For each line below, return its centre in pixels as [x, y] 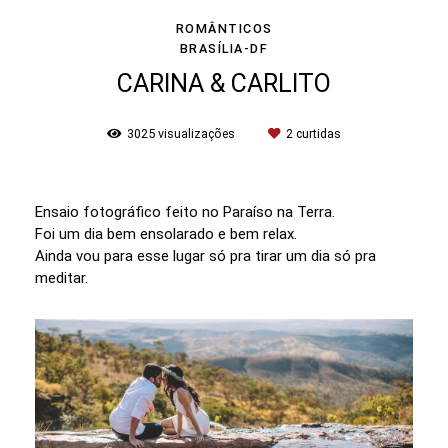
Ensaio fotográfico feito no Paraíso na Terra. [185, 212]
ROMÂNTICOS [224, 29]
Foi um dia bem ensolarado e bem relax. [168, 234]
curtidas [317, 134]
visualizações [196, 134]
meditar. [63, 278]
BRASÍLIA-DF [224, 49]
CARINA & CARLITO [224, 84]
